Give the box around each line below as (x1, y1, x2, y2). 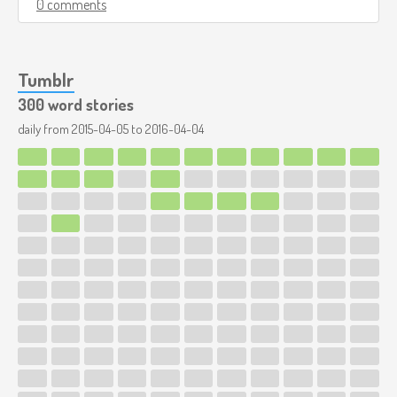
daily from (18, 121, 72, 138)
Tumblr (18, 67, 74, 92)
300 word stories (18, 95, 134, 115)
